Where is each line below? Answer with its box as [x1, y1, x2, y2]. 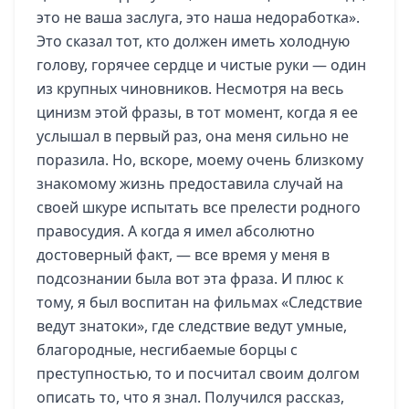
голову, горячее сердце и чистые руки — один [37, 55, 366, 75]
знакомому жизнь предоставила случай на [37, 173, 343, 194]
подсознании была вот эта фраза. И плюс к [37, 268, 343, 288]
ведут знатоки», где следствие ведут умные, [37, 316, 347, 336]
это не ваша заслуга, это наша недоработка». [37, 7, 360, 27]
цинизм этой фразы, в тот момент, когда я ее [37, 102, 358, 122]
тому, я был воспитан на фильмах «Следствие [37, 292, 362, 312]
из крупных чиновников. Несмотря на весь [37, 79, 344, 99]
